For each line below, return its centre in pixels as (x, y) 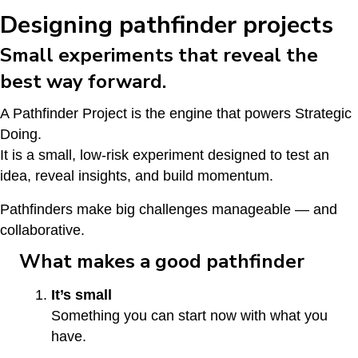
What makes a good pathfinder (162, 261)
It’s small (82, 294)
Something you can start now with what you (189, 315)
